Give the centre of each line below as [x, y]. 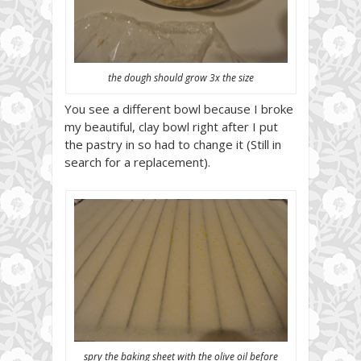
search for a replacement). [137, 162]
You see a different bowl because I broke [179, 108]
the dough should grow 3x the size [180, 77]
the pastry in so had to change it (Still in [173, 144]
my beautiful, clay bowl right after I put [171, 126]
